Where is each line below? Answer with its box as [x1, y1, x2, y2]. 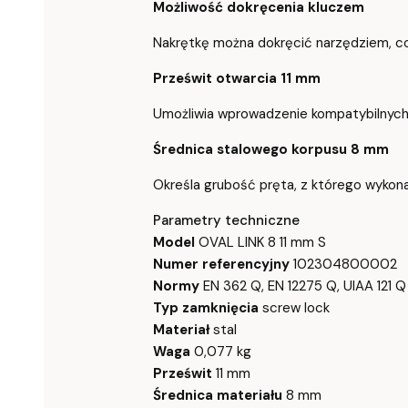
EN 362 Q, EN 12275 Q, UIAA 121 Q [199, 276, 406, 295]
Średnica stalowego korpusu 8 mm [153, 139, 389, 158]
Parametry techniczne [153, 210, 300, 229]
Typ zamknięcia [153, 298, 259, 317]
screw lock [259, 298, 330, 317]
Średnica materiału [153, 385, 282, 404]
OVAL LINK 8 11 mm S [195, 232, 326, 251]
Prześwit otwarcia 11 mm [153, 68, 321, 87]
